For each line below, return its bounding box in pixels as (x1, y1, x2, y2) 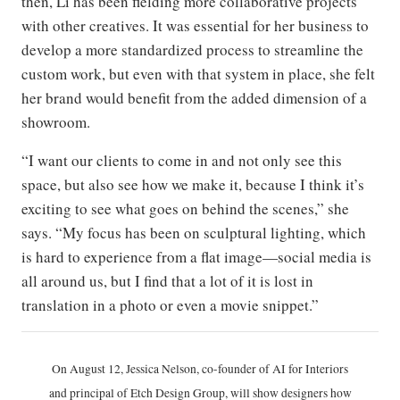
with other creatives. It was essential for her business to (21, 14, 369, 36)
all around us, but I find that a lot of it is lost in (21, 270, 313, 291)
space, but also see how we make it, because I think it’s (21, 173, 364, 195)
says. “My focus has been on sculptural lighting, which (21, 221, 366, 243)
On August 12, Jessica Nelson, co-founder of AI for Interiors (52, 360, 348, 377)
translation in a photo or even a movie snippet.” (21, 294, 319, 315)
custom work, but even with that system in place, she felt (21, 62, 375, 84)
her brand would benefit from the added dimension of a (21, 87, 367, 108)
